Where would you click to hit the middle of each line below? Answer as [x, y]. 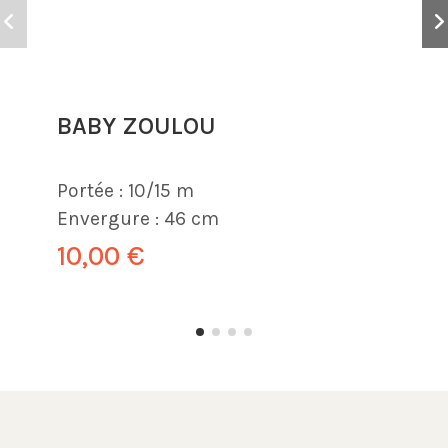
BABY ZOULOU [136, 126]
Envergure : [108, 219]
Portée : [90, 191]
